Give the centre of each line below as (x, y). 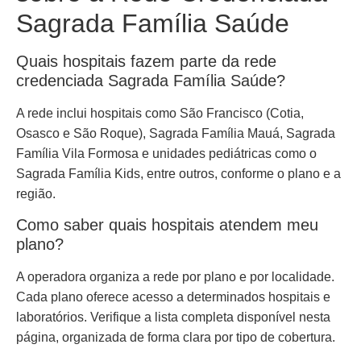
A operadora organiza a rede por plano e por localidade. (175, 276)
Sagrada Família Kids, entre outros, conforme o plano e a (178, 173)
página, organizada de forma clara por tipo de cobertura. (176, 337)
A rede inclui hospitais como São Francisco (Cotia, (160, 113)
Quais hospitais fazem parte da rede (146, 61)
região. (36, 193)
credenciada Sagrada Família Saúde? (151, 80)
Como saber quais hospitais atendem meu (167, 224)
